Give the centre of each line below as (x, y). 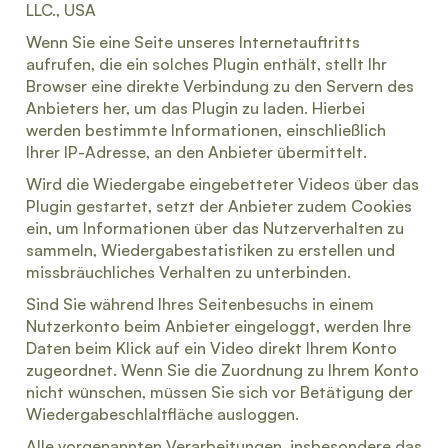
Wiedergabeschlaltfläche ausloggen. (162, 414)
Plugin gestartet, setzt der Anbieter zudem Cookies (219, 206)
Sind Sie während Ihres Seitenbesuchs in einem (200, 304)
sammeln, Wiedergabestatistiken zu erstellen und (210, 250)
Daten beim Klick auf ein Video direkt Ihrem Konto (211, 348)
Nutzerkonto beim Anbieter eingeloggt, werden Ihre (218, 326)
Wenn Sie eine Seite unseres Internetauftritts (193, 42)
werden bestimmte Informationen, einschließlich (206, 130)
